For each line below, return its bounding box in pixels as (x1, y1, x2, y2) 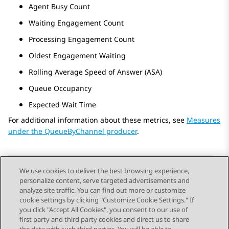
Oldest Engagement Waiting (29, 51, 126, 61)
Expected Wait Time (29, 100, 96, 110)
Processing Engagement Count (29, 34, 134, 44)
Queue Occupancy (29, 83, 91, 94)
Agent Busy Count (29, 2, 90, 12)
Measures (187, 115, 220, 125)
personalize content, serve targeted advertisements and (19, 176, 190, 185)
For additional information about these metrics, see (8, 115, 187, 125)
